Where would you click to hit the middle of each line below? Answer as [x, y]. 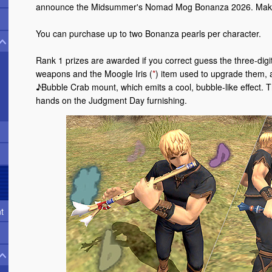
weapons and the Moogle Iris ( [94, 74]
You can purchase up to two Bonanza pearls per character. [148, 34]
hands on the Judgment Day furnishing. [111, 100]
